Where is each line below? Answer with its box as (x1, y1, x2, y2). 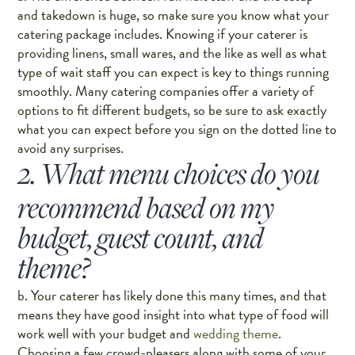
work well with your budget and (17, 323, 194, 345)
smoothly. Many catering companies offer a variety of (17, 80, 315, 102)
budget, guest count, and (17, 217, 264, 258)
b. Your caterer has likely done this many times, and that (17, 284, 327, 307)
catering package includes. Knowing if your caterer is (17, 23, 308, 45)
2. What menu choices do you (17, 153, 320, 193)
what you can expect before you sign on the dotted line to (17, 118, 338, 140)
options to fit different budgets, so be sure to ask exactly (17, 99, 327, 121)
